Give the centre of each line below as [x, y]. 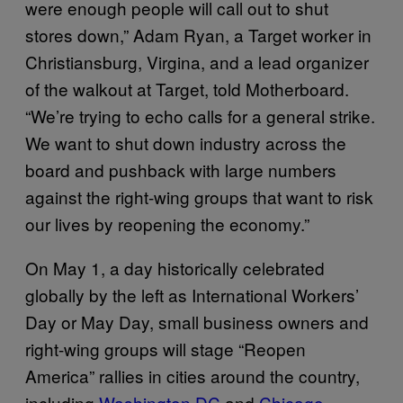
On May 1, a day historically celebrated [175, 267]
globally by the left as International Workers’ [192, 294]
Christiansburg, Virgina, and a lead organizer [197, 61]
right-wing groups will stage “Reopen [166, 348]
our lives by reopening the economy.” [167, 223]
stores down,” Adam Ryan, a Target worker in [198, 34]
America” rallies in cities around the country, [193, 375]
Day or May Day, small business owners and [197, 321]
